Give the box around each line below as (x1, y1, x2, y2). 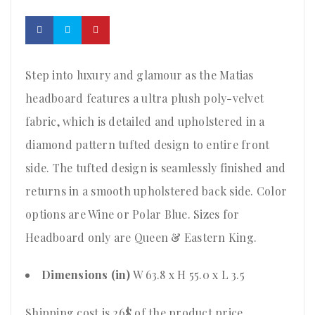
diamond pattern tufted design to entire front (25, 137, 270, 153)
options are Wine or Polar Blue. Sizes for (25, 207, 240, 222)
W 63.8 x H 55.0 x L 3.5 (133, 267, 245, 283)
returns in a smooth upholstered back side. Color (25, 184, 287, 199)
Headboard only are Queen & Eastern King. (25, 230, 257, 245)
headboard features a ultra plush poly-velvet (25, 91, 264, 106)
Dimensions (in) (41, 267, 133, 283)
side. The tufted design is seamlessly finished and (25, 160, 286, 176)
